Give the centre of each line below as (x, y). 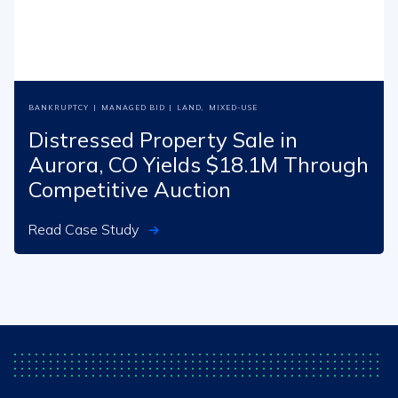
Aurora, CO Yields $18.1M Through (199, 164)
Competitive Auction (130, 189)
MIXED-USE (233, 107)
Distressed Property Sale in (163, 139)
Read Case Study (84, 229)
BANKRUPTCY (59, 107)
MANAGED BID (133, 107)
